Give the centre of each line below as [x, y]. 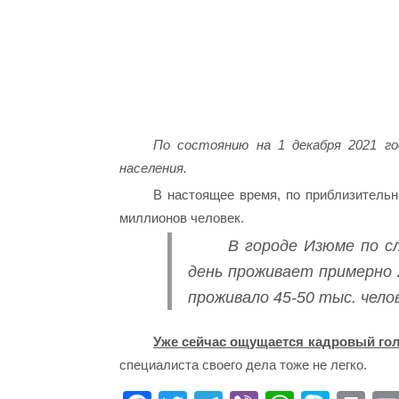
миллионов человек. [182, 217]
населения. [154, 167]
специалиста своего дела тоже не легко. [244, 364]
